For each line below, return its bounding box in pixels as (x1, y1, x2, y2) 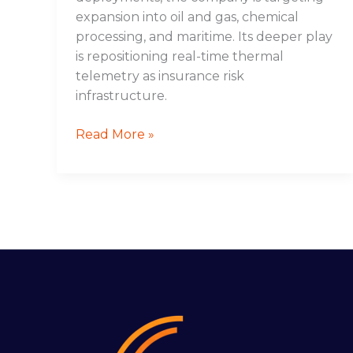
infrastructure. (76, 87, 167, 103)
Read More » (76, 126, 154, 142)
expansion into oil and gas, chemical (76, 9, 299, 24)
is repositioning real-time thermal (76, 48, 284, 64)
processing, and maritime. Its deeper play (76, 28, 333, 44)
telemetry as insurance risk (76, 68, 244, 84)
